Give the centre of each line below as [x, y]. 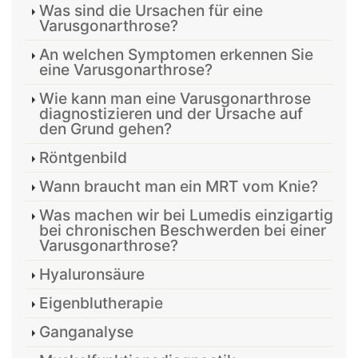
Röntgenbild [83, 157]
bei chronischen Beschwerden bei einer [183, 230]
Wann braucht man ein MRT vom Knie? [179, 186]
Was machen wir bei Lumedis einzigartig [186, 215]
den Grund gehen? [105, 128]
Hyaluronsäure [92, 274]
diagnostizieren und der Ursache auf [171, 113]
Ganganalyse [86, 331]
